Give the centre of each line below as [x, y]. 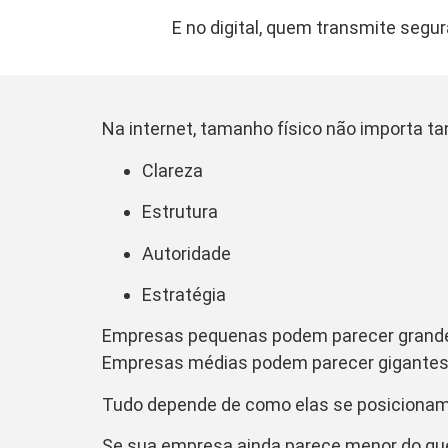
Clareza [172, 170]
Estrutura [180, 212]
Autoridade [186, 253]
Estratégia [184, 294]
